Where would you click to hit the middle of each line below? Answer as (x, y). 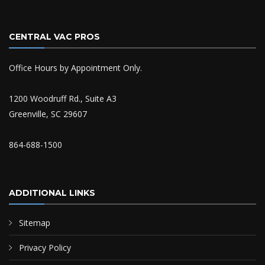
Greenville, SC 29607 (48, 114)
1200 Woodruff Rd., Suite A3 (63, 98)
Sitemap (35, 223)
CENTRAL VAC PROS (54, 37)
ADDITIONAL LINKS (52, 193)
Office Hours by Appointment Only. (75, 68)
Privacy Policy (45, 248)
